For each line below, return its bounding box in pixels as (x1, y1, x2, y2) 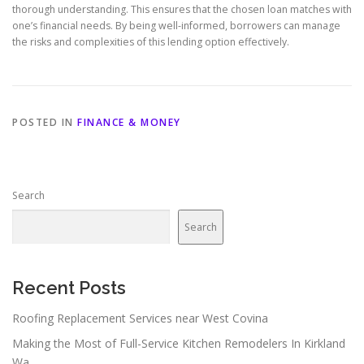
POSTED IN (12, 115, 77, 129)
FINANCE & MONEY (77, 115, 181, 129)
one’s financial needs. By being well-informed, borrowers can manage (12, 18, 340, 32)
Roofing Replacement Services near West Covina (12, 310, 268, 327)
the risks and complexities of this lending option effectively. (12, 34, 289, 49)
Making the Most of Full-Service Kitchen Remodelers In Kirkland (12, 336, 345, 352)
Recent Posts (12, 277, 126, 298)
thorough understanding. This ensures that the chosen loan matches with (12, 2, 352, 16)
